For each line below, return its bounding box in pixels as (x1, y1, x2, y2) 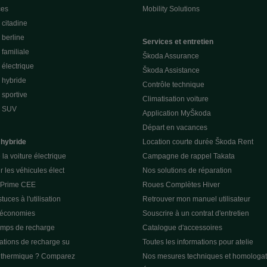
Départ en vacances (142, 123, 207, 132)
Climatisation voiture (142, 94, 209, 103)
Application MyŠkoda (142, 108, 211, 117)
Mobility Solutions (142, 4, 200, 13)
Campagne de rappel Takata (142, 151, 235, 160)
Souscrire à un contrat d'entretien (142, 209, 249, 218)
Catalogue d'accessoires (142, 223, 222, 232)
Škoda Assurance (142, 51, 199, 60)
